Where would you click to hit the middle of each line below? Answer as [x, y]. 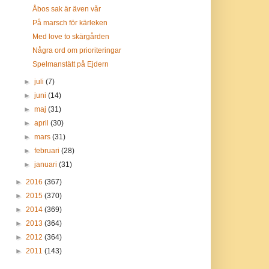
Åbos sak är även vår [67, 9]
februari [47, 151]
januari [46, 165]
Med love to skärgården [71, 37]
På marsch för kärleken [70, 23]
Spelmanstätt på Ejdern [71, 64]
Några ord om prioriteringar [77, 50]
